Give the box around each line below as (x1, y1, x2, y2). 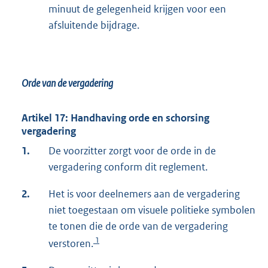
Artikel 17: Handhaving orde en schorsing (22, 111, 209, 125)
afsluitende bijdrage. (48, 19, 139, 32)
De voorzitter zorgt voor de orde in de (48, 144, 216, 158)
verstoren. (48, 237, 93, 251)
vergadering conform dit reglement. (48, 160, 208, 174)
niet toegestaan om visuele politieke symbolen (48, 203, 255, 217)
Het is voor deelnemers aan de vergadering (48, 187, 240, 201)
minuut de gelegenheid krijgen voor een (48, 2, 226, 16)
